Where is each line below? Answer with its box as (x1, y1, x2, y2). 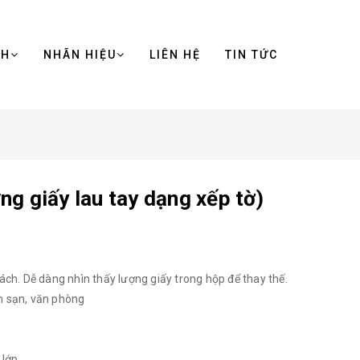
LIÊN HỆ (149, 48, 201, 61)
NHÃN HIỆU (43, 48, 117, 61)
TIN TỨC (225, 48, 278, 61)
